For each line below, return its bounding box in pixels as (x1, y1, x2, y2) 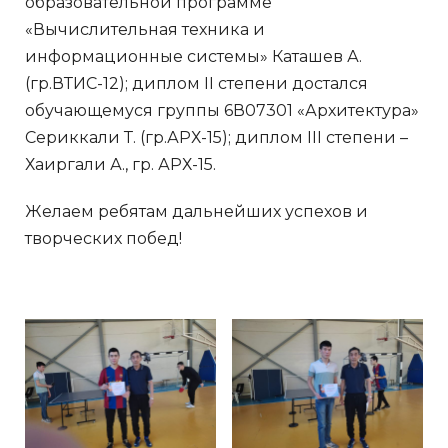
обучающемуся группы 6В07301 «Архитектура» (25, 100, 419, 120)
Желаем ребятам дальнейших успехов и (25, 201, 368, 221)
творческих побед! (25, 228, 182, 248)
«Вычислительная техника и (25, 19, 265, 39)
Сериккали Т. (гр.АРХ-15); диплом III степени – (25, 127, 408, 147)
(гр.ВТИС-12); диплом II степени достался (25, 73, 368, 93)
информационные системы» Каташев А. (25, 46, 362, 66)
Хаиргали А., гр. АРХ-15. (25, 154, 216, 174)
